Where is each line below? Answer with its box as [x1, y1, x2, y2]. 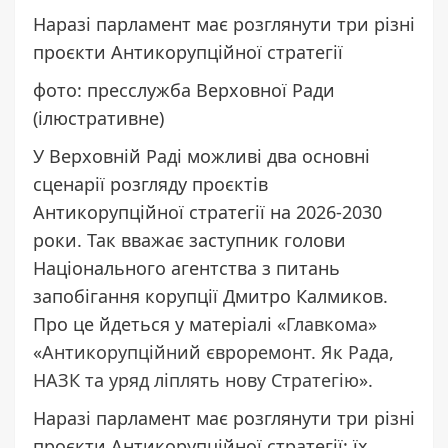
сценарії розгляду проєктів [33, 171, 268, 196]
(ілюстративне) [33, 105, 164, 130]
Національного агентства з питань [33, 255, 340, 280]
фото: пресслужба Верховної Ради [33, 77, 335, 102]
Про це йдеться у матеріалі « [33, 311, 286, 336]
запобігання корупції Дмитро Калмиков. [33, 283, 388, 308]
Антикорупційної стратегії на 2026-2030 [33, 199, 382, 224]
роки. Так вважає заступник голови [33, 227, 346, 252]
